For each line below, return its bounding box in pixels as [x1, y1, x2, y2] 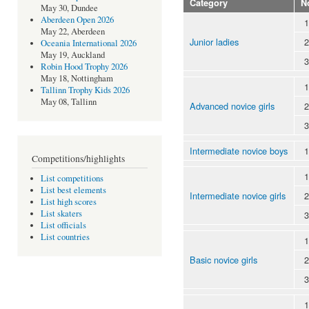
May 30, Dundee [40, 2, 98, 14]
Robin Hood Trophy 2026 [40, 61, 128, 73]
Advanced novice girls [190, 99, 275, 112]
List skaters [40, 208, 82, 220]
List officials [40, 219, 86, 232]
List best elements [40, 184, 106, 197]
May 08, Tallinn [40, 96, 97, 108]
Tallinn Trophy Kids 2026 [40, 84, 130, 97]
